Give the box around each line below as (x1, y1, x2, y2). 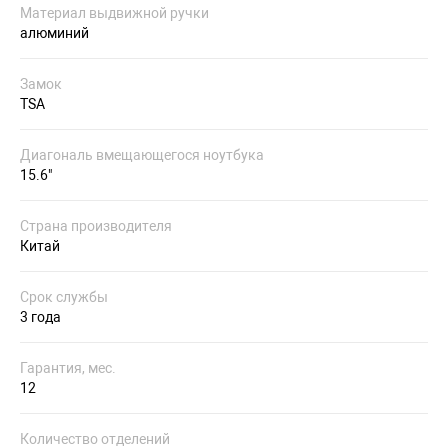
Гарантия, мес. (20, 360, 116, 376)
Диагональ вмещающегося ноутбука (20, 147, 264, 163)
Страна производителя (20, 218, 172, 234)
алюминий (20, 25, 89, 41)
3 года (20, 309, 61, 325)
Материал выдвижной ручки (20, 5, 209, 21)
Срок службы (20, 289, 108, 305)
